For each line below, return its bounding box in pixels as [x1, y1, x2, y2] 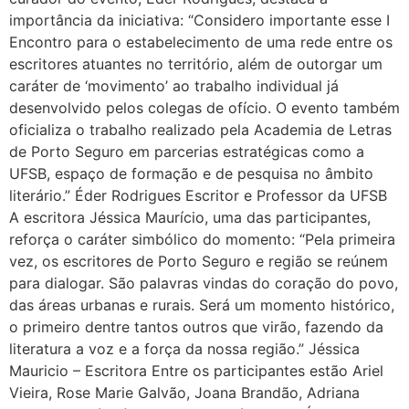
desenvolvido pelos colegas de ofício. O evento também [9, 98, 400, 117]
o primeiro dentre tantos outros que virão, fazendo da [9, 317, 383, 336]
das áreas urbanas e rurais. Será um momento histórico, [9, 295, 394, 314]
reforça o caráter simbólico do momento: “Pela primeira [9, 229, 395, 248]
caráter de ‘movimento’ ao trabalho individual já [9, 76, 339, 95]
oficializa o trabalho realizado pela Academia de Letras [9, 120, 392, 139]
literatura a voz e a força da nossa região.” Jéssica [9, 339, 360, 358]
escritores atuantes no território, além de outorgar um [9, 54, 383, 73]
